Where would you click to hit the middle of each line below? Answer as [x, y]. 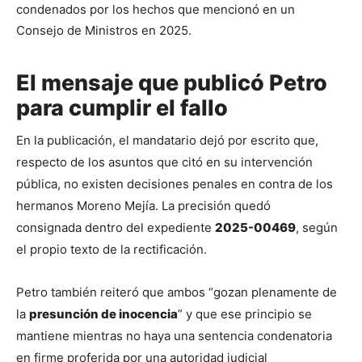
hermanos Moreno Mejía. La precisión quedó [143, 206]
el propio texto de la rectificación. [112, 250]
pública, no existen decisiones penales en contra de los [175, 184]
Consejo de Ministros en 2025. [104, 30]
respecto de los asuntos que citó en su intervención [164, 162]
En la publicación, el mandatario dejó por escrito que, [167, 141]
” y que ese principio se [245, 314]
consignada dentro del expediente [116, 228]
